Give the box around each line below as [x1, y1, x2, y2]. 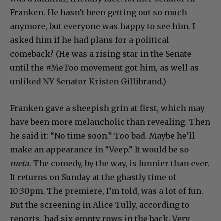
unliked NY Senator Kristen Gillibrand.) [10, 76, 166, 86]
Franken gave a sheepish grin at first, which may [10, 103, 205, 113]
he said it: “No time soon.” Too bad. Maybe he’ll [10, 130, 195, 141]
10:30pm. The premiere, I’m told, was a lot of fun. [10, 185, 203, 196]
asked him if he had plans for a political [10, 35, 169, 45]
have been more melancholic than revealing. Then [10, 116, 210, 127]
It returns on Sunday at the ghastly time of [10, 172, 176, 182]
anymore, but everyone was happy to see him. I [10, 21, 195, 31]
